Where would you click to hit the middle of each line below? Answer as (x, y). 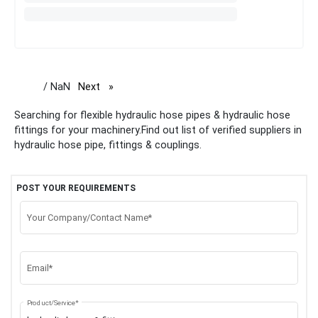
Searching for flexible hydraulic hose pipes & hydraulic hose (152, 115)
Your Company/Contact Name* (89, 218)
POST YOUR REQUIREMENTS (76, 188)
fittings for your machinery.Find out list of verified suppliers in (158, 130)
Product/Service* (52, 303)
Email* (39, 268)
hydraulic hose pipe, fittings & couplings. (108, 145)
